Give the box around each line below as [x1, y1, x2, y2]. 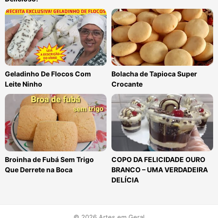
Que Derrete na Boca [5, 165, 73, 174]
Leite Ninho [5, 80, 42, 89]
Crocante [111, 80, 143, 89]
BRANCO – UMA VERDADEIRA [111, 165, 208, 174]
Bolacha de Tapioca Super [111, 70, 197, 78]
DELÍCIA [111, 175, 139, 184]
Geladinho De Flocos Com [5, 70, 91, 78]
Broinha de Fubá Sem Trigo [5, 155, 94, 163]
